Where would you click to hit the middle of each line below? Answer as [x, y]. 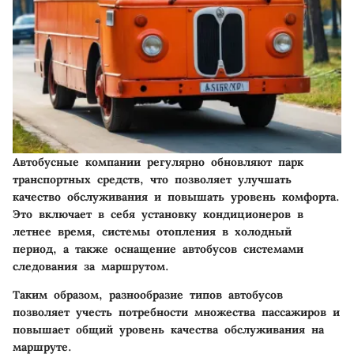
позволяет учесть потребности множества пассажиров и [176, 313]
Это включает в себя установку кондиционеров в [158, 215]
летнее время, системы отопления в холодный [152, 232]
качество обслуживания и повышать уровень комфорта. [176, 197]
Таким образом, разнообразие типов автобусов [148, 295]
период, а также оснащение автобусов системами [158, 249]
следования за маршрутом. [91, 267]
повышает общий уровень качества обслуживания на [168, 330]
